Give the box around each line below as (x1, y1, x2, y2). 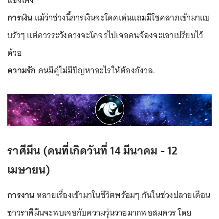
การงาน (7, 187, 35, 202)
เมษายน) (7, 159, 50, 179)
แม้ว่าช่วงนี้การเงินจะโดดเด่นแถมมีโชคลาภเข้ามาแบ (32, 10, 210, 25)
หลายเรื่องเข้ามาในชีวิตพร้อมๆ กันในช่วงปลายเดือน (34, 187, 211, 202)
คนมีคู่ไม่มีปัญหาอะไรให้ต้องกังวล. (36, 63, 155, 78)
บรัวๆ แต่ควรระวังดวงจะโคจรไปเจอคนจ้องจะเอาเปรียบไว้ (7, 28, 203, 43)
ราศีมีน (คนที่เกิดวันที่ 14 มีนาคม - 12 (7, 140, 178, 160)
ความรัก (7, 63, 36, 78)
